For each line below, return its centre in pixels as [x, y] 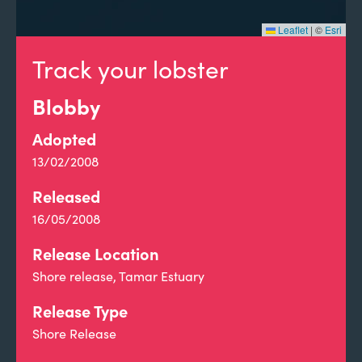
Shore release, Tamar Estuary [118, 276]
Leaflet [292, 29]
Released [66, 196]
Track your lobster [130, 69]
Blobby [66, 106]
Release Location [96, 253]
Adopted [64, 139]
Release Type [80, 311]
